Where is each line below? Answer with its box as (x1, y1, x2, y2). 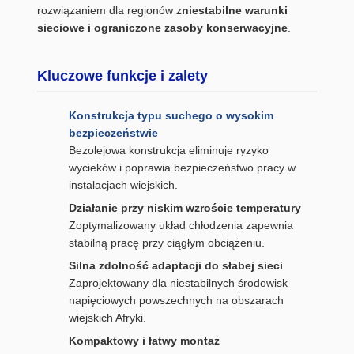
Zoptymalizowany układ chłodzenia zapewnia (69, 219, 293, 232)
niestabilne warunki (182, 4, 288, 17)
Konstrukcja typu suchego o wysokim (69, 109, 273, 122)
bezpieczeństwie (69, 126, 158, 139)
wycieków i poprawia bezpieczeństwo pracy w (69, 161, 296, 174)
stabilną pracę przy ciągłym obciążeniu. (69, 236, 265, 249)
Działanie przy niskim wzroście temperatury (69, 201, 301, 214)
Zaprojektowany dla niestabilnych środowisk (69, 277, 288, 289)
